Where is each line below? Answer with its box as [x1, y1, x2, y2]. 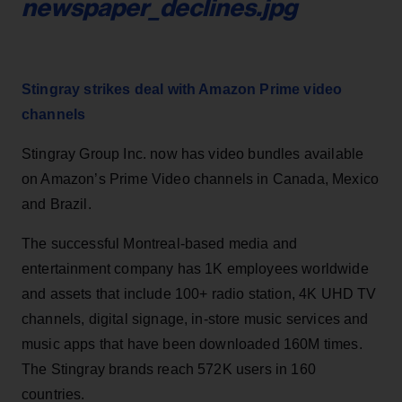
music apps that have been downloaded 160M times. [22, 336, 363, 352]
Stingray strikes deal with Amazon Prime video [22, 81, 343, 97]
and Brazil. [22, 196, 92, 212]
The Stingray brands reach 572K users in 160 [22, 361, 316, 377]
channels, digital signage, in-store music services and [22, 310, 369, 327]
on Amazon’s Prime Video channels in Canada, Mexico [22, 170, 380, 187]
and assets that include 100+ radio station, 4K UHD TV [22, 285, 377, 301]
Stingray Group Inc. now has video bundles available [22, 145, 364, 162]
